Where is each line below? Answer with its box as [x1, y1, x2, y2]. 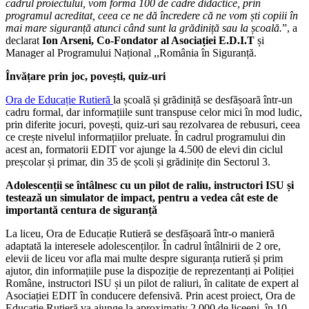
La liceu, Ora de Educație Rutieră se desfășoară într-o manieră [6, 227, 275, 239]
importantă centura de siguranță [6, 203, 157, 216]
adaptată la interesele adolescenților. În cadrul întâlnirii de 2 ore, [6, 239, 281, 252]
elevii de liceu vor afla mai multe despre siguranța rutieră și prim [6, 252, 283, 264]
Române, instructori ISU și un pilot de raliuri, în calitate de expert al [6, 277, 299, 289]
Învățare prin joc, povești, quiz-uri [6, 70, 166, 82]
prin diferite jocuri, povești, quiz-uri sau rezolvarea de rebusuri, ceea [6, 118, 300, 130]
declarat [6, 34, 42, 46]
